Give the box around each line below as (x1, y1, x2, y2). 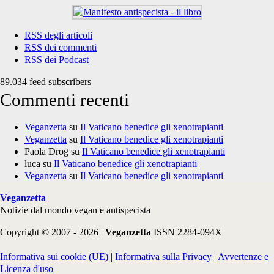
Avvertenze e (218, 251, 268, 262)
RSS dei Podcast (24, 54, 89, 65)
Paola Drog (24, 146, 68, 157)
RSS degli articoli (24, 30, 92, 40)
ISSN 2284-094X (154, 227, 222, 237)
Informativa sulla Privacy (115, 251, 212, 262)
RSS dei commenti (24, 42, 97, 53)
